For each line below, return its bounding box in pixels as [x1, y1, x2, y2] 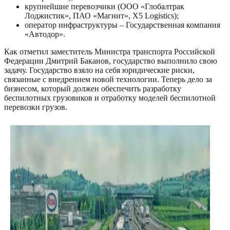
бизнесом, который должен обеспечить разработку [4, 84, 181, 93]
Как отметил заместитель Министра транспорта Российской [4, 47, 215, 56]
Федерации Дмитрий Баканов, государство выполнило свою [4, 56, 217, 66]
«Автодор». [25, 30, 65, 39]
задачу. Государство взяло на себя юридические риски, [4, 66, 195, 75]
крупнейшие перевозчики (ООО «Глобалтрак [25, 2, 184, 11]
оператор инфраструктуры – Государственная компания [25, 21, 220, 30]
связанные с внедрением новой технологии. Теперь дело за [4, 75, 212, 84]
